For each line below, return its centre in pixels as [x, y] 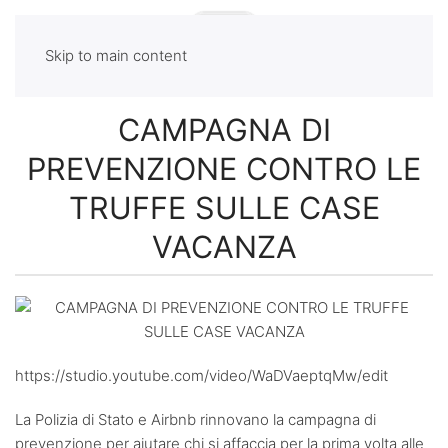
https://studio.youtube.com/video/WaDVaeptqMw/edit [201, 375]
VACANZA [224, 246]
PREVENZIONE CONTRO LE [224, 168]
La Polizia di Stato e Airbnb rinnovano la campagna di [195, 419]
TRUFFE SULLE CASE [224, 207]
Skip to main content [116, 55]
